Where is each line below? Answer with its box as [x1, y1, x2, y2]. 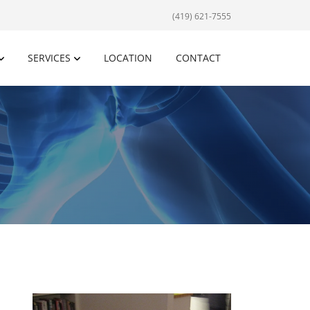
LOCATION [104, 51, 152, 64]
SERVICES [28, 51, 71, 64]
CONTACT [176, 51, 221, 64]
